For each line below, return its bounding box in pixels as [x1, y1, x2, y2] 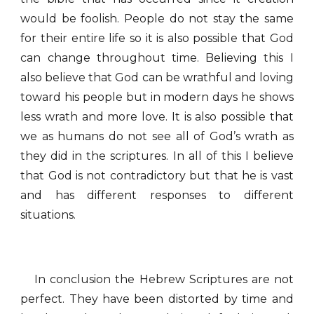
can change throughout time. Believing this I [20, 51, 294, 64]
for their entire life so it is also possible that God [20, 32, 294, 45]
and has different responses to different [20, 189, 294, 202]
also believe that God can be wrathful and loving [20, 71, 294, 84]
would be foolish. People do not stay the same [20, 12, 294, 25]
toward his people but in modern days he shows [20, 90, 294, 104]
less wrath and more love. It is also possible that [20, 110, 294, 123]
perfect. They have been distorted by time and [20, 292, 294, 306]
